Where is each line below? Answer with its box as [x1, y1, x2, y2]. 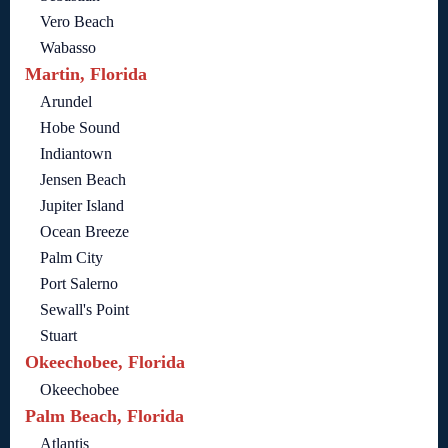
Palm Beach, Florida [25, 406, 184, 427]
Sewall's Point [40, 301, 129, 319]
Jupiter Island [40, 197, 124, 215]
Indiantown [40, 145, 112, 163]
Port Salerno [40, 275, 118, 293]
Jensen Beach [40, 171, 126, 189]
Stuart [40, 327, 77, 345]
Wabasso [40, 39, 96, 57]
